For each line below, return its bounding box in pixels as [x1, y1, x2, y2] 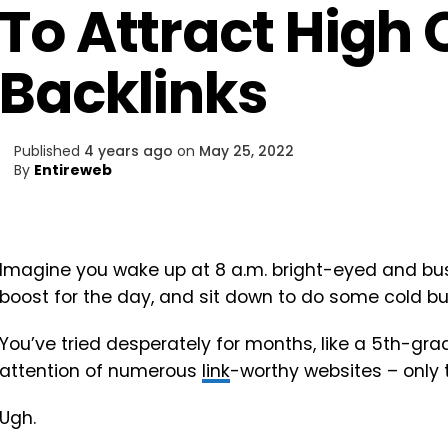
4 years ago [84, 141, 173, 161]
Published [14, 141, 80, 161]
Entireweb [34, 160, 112, 180]
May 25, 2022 [199, 141, 294, 161]
